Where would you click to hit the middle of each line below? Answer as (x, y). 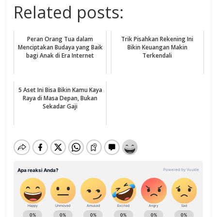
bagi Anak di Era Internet (60, 56)
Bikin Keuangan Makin (157, 47)
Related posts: (69, 12)
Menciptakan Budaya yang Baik (60, 47)
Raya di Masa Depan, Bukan (60, 98)
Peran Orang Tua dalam (60, 39)
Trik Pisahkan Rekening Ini (157, 39)
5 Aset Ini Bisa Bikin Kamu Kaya (60, 90)
